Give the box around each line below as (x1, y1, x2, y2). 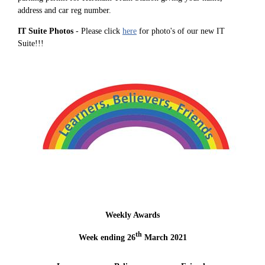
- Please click (73, 26, 122, 35)
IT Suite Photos (18, 26, 73, 35)
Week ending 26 (78, 232, 135, 242)
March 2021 (141, 232, 187, 242)
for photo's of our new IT (137, 26, 225, 35)
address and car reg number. (18, 5, 111, 15)
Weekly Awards (105, 211, 160, 219)
